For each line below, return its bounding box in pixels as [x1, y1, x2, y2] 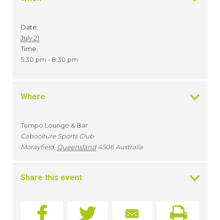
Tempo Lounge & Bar [21, 121, 88, 130]
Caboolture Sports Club [21, 132, 94, 140]
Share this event [21, 173, 82, 183]
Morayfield [21, 143, 54, 151]
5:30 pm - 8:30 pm [21, 55, 78, 64]
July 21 [21, 34, 39, 42]
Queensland [57, 143, 96, 151]
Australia [115, 143, 143, 151]
